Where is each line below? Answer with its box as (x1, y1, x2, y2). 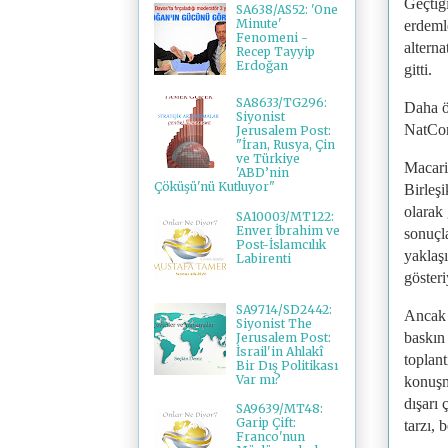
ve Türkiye (235, 151, 300, 167)
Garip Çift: (235, 415, 296, 431)
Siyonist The (235, 315, 312, 331)
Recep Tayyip (235, 44, 315, 60)
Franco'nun (235, 429, 305, 445)
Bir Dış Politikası (235, 357, 338, 373)
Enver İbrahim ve (235, 222, 340, 238)
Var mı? (235, 371, 281, 387)
